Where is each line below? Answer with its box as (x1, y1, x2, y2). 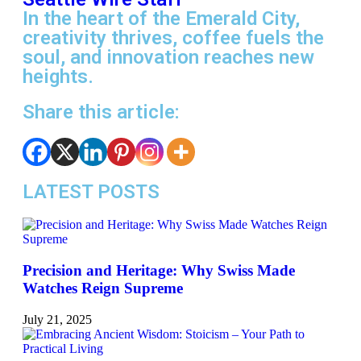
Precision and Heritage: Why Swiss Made (23, 261, 295, 279)
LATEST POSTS (23, 180, 160, 204)
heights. (23, 65, 93, 89)
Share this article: (23, 101, 180, 124)
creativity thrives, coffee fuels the (23, 27, 324, 50)
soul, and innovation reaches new (23, 46, 314, 69)
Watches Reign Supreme (23, 279, 183, 297)
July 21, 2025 (23, 312, 92, 326)
